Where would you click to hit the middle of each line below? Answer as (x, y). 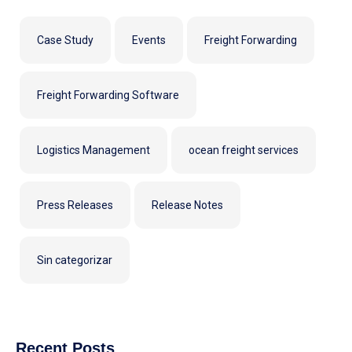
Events (149, 40)
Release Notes (187, 205)
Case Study (65, 40)
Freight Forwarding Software (108, 95)
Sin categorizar (75, 260)
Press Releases (75, 205)
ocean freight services (244, 150)
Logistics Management (93, 150)
